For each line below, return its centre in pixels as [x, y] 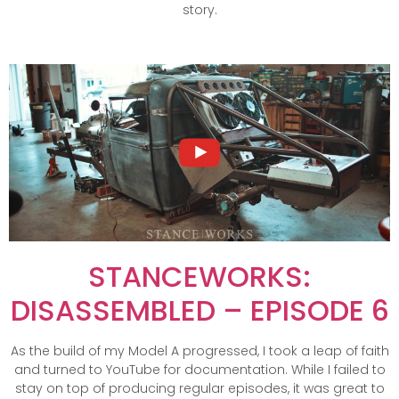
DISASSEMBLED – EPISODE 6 [199, 310]
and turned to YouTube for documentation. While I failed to [199, 369]
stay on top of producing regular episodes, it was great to [199, 388]
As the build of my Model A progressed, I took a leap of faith [199, 350]
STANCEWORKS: [199, 276]
